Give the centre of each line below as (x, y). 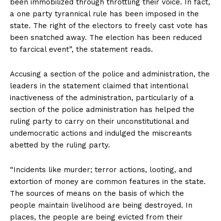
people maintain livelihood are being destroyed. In (101, 205)
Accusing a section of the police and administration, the (110, 74)
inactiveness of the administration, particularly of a (102, 97)
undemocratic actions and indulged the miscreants (101, 133)
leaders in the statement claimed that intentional (99, 86)
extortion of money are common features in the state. (108, 181)
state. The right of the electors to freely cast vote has (109, 25)
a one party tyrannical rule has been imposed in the (104, 14)
